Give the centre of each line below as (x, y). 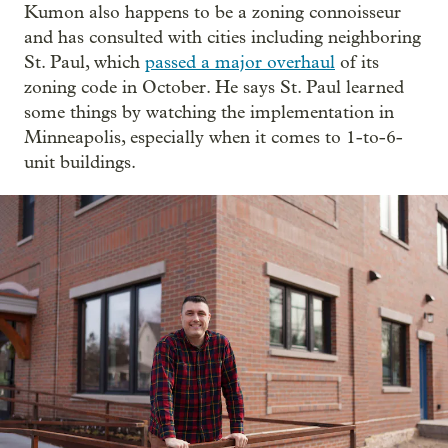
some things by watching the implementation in (209, 112)
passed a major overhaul (240, 62)
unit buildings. (80, 162)
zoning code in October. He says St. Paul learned (214, 87)
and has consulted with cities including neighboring (222, 37)
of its (357, 62)
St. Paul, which (84, 62)
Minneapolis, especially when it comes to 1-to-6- (213, 137)
